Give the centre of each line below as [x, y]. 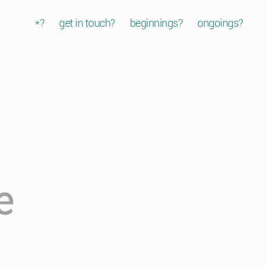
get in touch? [87, 23]
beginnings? [156, 23]
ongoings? [220, 23]
